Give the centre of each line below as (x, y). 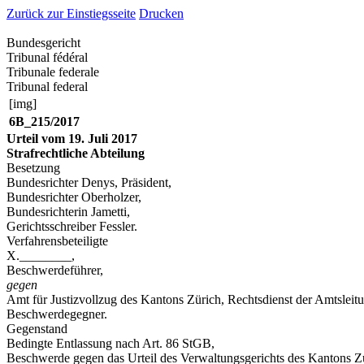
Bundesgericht (43, 43)
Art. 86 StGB (177, 343)
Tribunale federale (53, 72)
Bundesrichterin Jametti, (68, 212)
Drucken (161, 13)
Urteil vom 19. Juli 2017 (72, 139)
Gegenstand (37, 329)
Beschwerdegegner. (57, 314)
